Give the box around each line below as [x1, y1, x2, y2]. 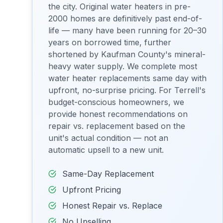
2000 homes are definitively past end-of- [48, 13, 202, 23]
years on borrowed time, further [48, 37, 171, 47]
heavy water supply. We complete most [48, 61, 197, 71]
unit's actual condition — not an [48, 133, 168, 143]
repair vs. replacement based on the [48, 121, 185, 131]
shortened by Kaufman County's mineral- [48, 49, 206, 59]
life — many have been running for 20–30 [48, 25, 207, 35]
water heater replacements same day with [48, 73, 207, 83]
